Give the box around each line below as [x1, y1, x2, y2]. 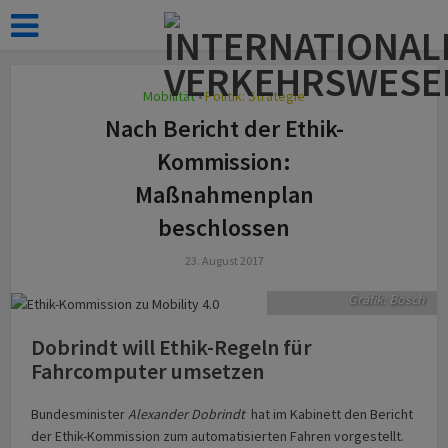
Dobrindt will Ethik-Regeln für [31, 332, 313, 361]
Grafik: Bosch [347, 289, 425, 308]
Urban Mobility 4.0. [313, 267, 425, 286]
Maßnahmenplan [134, 179, 314, 210]
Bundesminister [31, 404, 129, 423]
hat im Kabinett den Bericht [245, 404, 414, 423]
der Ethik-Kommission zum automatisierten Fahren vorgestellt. [31, 426, 405, 445]
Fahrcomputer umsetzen [31, 356, 265, 385]
